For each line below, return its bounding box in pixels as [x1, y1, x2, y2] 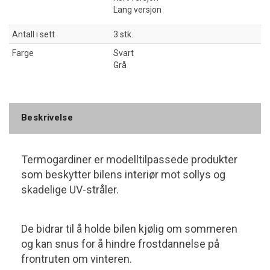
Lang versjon [113, 5, 162, 14]
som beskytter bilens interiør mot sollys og [21, 168, 225, 181]
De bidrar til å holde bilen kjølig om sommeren [21, 222, 237, 235]
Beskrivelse [21, 112, 74, 123]
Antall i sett [12, 30, 55, 39]
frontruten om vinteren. [21, 253, 132, 265]
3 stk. [113, 30, 133, 39]
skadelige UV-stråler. [21, 183, 119, 196]
